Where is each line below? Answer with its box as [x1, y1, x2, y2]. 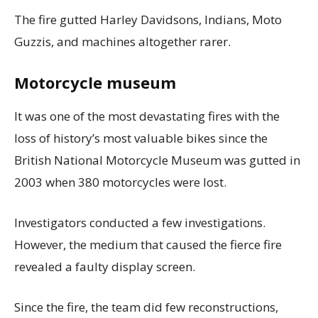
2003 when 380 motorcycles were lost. [14, 173, 226, 190]
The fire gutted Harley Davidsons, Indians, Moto [14, 11, 282, 28]
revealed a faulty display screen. [14, 258, 198, 275]
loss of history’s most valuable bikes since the [14, 129, 268, 146]
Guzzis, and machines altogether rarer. [14, 33, 234, 50]
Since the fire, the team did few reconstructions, [14, 298, 278, 315]
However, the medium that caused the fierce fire [14, 236, 282, 253]
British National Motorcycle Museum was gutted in [14, 151, 300, 168]
